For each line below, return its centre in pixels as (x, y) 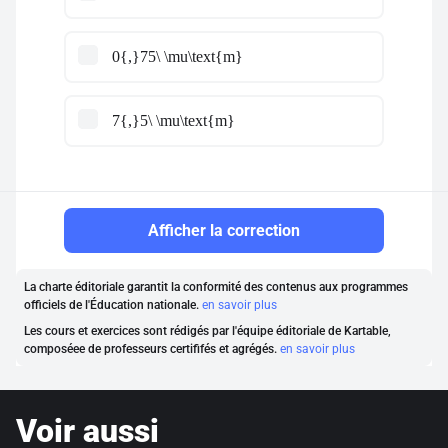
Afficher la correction (224, 230)
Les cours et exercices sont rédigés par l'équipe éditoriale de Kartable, (207, 331)
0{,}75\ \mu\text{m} (177, 56)
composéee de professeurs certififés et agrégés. (152, 349)
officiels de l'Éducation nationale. (113, 305)
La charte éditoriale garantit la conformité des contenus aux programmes (216, 287)
